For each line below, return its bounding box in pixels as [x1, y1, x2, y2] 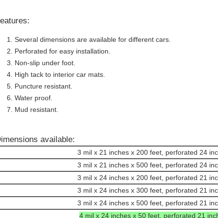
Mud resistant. [15, 106, 58, 113]
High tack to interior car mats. [15, 71, 105, 78]
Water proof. [15, 94, 53, 102]
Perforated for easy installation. [15, 47, 110, 55]
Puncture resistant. [15, 82, 73, 90]
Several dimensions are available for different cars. [15, 36, 171, 43]
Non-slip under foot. [15, 59, 75, 67]
